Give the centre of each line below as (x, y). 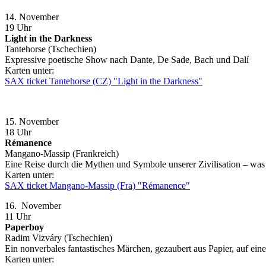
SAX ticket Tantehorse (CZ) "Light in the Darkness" (104, 81)
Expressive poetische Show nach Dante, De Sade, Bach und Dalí (127, 59)
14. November (38, 17)
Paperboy (24, 227)
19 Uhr (18, 27)
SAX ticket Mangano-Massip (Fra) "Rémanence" (97, 185)
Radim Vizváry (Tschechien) (58, 237)
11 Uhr (18, 216)
